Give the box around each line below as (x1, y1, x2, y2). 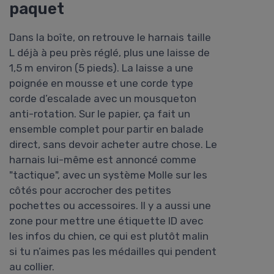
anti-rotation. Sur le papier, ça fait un (9, 108, 190, 120)
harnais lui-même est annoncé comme (9, 154, 196, 166)
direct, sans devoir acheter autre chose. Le (9, 138, 217, 151)
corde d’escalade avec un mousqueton (9, 92, 196, 105)
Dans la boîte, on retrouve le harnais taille (9, 31, 211, 44)
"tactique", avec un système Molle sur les (9, 169, 207, 182)
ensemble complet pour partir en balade (9, 123, 204, 136)
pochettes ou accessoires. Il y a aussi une (9, 199, 211, 212)
